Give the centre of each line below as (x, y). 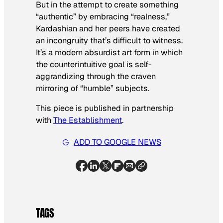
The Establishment (88, 120)
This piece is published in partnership (105, 109)
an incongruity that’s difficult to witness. (109, 41)
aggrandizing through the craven (96, 77)
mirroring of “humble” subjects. (93, 89)
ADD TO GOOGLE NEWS (117, 142)
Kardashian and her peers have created (108, 29)
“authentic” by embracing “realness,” (103, 17)
